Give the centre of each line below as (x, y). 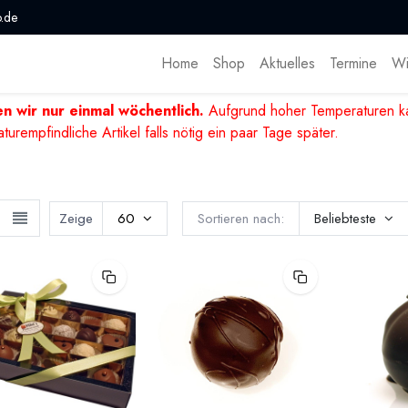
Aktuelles (287, 64)
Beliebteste (345, 218)
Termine (353, 64)
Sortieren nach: (240, 218)
